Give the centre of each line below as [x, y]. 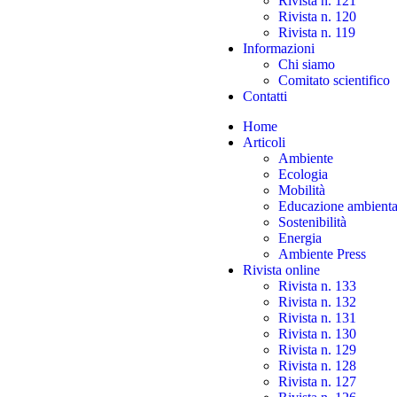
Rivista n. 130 [317, 334]
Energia [300, 238]
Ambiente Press [322, 254]
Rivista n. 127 [317, 381]
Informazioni [279, 48]
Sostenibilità [312, 222]
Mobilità [302, 190]
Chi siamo [307, 64]
